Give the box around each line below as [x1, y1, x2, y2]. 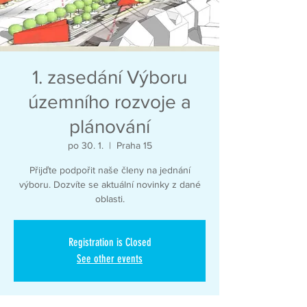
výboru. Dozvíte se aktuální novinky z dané [19, 179, 201, 190]
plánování [69, 116, 150, 137]
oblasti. [95, 193, 125, 204]
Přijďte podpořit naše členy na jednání [29, 164, 191, 175]
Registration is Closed [68, 236, 151, 249]
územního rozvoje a [28, 91, 191, 112]
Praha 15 [116, 140, 152, 151]
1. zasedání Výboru [32, 66, 187, 88]
